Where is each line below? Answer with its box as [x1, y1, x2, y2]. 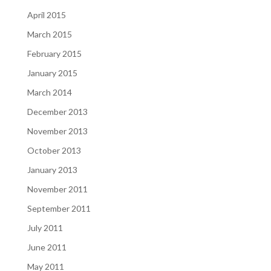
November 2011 [27, 184, 88, 194]
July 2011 [27, 223, 63, 233]
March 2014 [27, 87, 72, 97]
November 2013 [27, 126, 88, 136]
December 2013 [27, 106, 88, 117]
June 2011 [27, 242, 67, 252]
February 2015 [27, 48, 82, 59]
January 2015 [27, 68, 77, 78]
